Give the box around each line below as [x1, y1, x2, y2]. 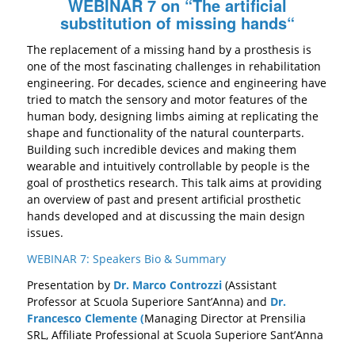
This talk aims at [181, 175, 268, 191]
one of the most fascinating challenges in [26, 59, 249, 74]
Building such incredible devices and [26, 142, 227, 158]
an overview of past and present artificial [26, 192, 244, 208]
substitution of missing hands [59, 11, 287, 35]
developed [63, 208, 119, 224]
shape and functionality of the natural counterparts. [26, 125, 304, 141]
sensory [125, 92, 167, 108]
